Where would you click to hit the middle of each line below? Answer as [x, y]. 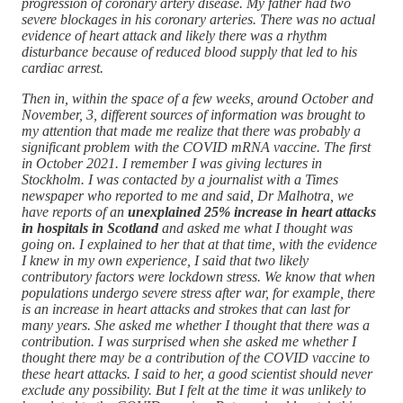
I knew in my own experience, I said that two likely [165, 260]
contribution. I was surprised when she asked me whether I [189, 341]
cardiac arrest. [63, 67]
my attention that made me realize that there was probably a [191, 130]
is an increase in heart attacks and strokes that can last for [186, 309]
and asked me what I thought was [255, 228]
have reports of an [73, 211]
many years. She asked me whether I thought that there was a [196, 325]
